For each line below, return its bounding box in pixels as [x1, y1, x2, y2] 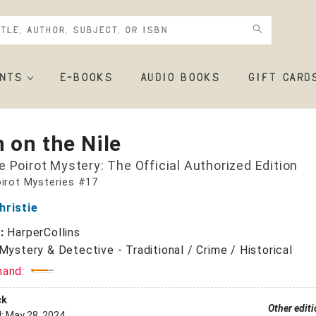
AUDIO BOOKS [140, 73, 220, 84]
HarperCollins [7, 226, 80, 239]
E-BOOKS [59, 73, 113, 84]
